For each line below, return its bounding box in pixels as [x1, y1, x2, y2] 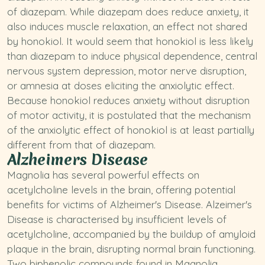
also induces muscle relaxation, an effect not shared [7, 20, 247, 33]
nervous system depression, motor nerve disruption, [7, 64, 246, 77]
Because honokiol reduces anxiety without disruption [7, 94, 250, 106]
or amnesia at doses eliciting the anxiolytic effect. [7, 79, 234, 92]
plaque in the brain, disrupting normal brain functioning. [7, 243, 256, 255]
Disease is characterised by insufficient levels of [7, 213, 227, 225]
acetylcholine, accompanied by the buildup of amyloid [7, 228, 256, 240]
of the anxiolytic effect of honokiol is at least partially [7, 124, 254, 136]
